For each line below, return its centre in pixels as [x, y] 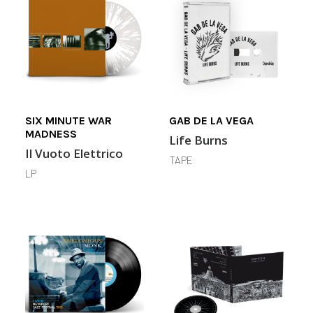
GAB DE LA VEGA [211, 121]
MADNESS [51, 134]
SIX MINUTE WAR [68, 121]
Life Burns [198, 140]
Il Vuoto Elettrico [74, 153]
